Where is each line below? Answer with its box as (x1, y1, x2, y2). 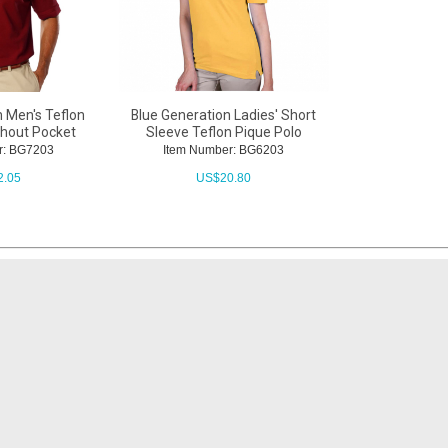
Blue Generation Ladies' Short (131, 107, 317, 124)
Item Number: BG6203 (163, 143, 285, 158)
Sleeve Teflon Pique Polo (145, 124, 302, 141)
